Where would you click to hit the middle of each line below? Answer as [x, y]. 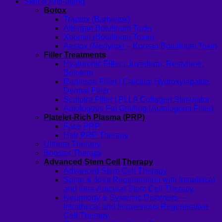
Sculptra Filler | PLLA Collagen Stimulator [137, 100]
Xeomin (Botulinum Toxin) [109, 37]
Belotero [78, 73]
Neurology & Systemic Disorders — [126, 198]
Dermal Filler [86, 91]
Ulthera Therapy [72, 144]
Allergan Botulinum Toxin [108, 28]
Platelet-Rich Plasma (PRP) [94, 117]
